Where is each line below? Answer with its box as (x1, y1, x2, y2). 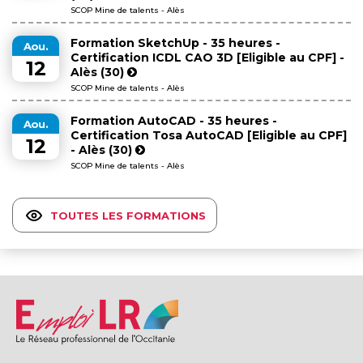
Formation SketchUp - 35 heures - (70, 36, 280, 51)
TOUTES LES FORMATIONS (50, 208, 206, 222)
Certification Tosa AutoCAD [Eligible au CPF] (70, 128, 347, 143)
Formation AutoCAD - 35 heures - (70, 113, 277, 129)
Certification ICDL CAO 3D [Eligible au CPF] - (70, 50, 344, 66)
